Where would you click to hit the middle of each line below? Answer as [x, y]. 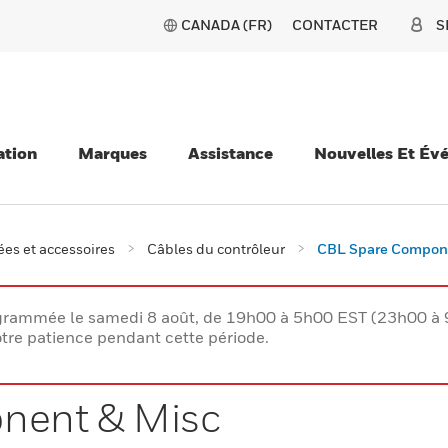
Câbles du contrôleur [216, 248]
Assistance [230, 153]
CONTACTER [335, 24]
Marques [112, 153]
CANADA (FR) [226, 24]
